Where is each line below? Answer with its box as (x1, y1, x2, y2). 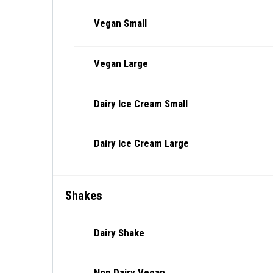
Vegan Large (94, 57, 148, 69)
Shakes (65, 188, 102, 203)
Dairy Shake (94, 227, 144, 239)
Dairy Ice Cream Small (94, 97, 188, 110)
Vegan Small (94, 17, 147, 29)
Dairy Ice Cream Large (94, 137, 189, 149)
